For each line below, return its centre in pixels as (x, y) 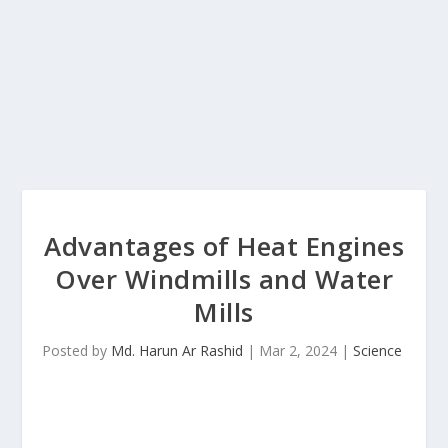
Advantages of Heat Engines (224, 246)
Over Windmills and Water (224, 279)
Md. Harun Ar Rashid (177, 350)
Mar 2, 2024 (298, 350)
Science (378, 350)
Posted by (77, 350)
